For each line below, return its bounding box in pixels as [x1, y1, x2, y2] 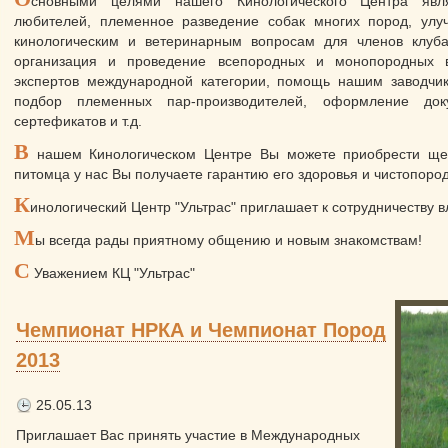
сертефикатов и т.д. [14, 113, 142, 129]
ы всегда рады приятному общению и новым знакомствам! [35, 232, 422, 248]
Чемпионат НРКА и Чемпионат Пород [16, 319, 386, 341]
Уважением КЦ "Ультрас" [30, 265, 195, 281]
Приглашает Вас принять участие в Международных [16, 427, 360, 443]
